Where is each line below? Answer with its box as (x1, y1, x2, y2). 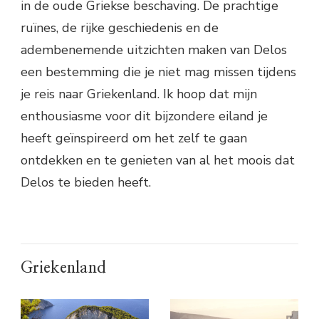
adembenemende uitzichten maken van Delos (21, 41, 287, 58)
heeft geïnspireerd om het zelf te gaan (21, 129, 247, 147)
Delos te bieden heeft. (21, 173, 151, 191)
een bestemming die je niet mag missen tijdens (21, 63, 296, 80)
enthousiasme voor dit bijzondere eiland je (21, 107, 268, 125)
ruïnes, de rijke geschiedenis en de (21, 19, 219, 36)
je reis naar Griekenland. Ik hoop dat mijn (21, 85, 257, 103)
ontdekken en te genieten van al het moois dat (21, 151, 295, 169)
